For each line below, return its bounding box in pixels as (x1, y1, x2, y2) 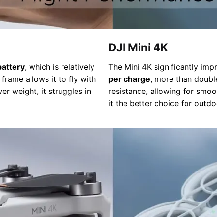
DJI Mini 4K (108, 40, 168, 54)
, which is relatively (25, 62, 94, 72)
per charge (108, 74, 150, 84)
